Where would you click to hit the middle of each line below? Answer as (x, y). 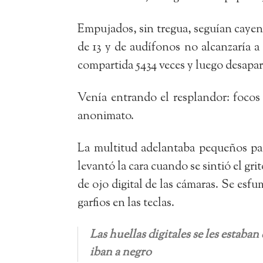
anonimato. (106, 116)
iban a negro (121, 252)
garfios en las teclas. (126, 203)
